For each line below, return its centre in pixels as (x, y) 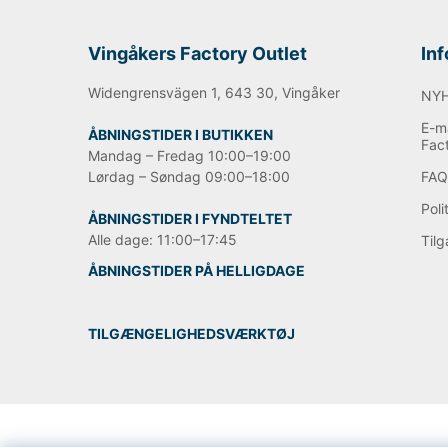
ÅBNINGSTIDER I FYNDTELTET (190, 218)
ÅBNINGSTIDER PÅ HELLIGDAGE (196, 270)
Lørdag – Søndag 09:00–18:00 (189, 176)
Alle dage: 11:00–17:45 (162, 239)
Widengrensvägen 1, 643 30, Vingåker (214, 92)
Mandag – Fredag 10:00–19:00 (189, 155)
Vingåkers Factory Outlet (197, 53)
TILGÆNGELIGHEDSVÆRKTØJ (191, 333)
